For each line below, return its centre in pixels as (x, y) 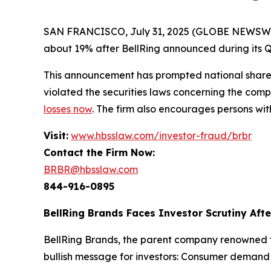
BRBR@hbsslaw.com (91, 169)
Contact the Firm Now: (99, 152)
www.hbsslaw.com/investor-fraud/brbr (161, 135)
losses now (68, 109)
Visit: (56, 135)
